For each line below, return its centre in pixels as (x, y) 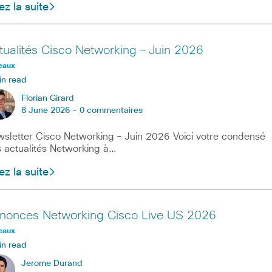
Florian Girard (47, 98)
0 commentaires (111, 110)
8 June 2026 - (50, 110)
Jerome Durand (52, 263)
